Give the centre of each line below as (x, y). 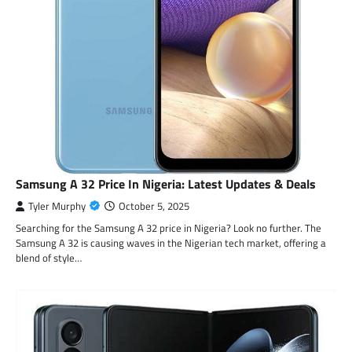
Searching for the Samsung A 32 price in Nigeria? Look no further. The (169, 228)
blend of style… (49, 258)
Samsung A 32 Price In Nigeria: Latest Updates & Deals (166, 184)
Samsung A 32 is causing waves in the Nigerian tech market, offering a (171, 243)
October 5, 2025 (154, 207)
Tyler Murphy (57, 207)
